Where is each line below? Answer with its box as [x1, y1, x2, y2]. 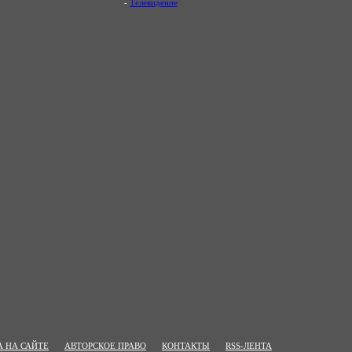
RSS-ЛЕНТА [225, 341, 272, 350]
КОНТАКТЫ [162, 341, 210, 350]
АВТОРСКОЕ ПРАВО [64, 341, 146, 350]
